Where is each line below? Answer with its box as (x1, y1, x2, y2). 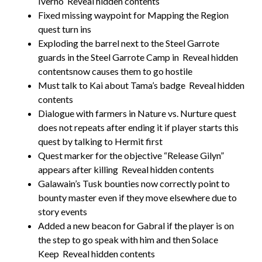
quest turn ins (38, 23, 93, 35)
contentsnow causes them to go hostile (38, 65, 194, 77)
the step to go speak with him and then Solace (38, 233, 218, 245)
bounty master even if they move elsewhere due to (38, 191, 237, 203)
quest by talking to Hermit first (38, 135, 163, 147)
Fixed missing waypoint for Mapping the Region (38, 9, 229, 20)
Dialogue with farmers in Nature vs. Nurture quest (38, 107, 236, 119)
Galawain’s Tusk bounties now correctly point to (38, 177, 230, 189)
